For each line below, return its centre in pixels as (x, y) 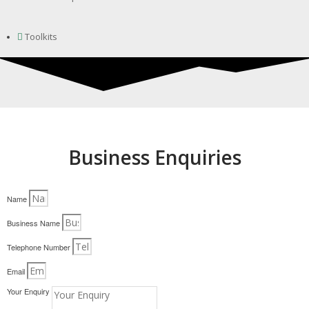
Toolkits (41, 36)
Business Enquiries (154, 157)
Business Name (34, 223)
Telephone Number (40, 247)
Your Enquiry (29, 291)
